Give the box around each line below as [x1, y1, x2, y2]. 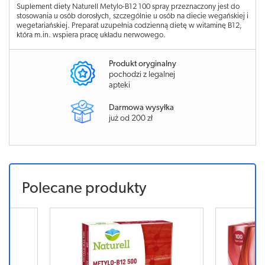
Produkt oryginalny [109, 60, 176, 69]
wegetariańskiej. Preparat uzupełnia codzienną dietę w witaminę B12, [17, 22, 242, 30]
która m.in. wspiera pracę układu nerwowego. [17, 31, 166, 39]
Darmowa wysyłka [109, 103, 174, 112]
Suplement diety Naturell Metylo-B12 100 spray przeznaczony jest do [17, 3, 240, 11]
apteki [109, 81, 130, 90]
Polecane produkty [22, 180, 146, 197]
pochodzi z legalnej [109, 70, 175, 79]
